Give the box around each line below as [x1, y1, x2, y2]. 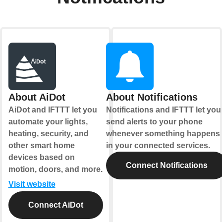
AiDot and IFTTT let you [8, 106, 97, 114]
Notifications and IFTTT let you [106, 106, 221, 114]
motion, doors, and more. [8, 165, 103, 174]
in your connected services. [106, 141, 210, 150]
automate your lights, [8, 117, 88, 126]
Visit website [8, 180, 55, 189]
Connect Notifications [125, 161, 208, 170]
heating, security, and [8, 129, 89, 138]
